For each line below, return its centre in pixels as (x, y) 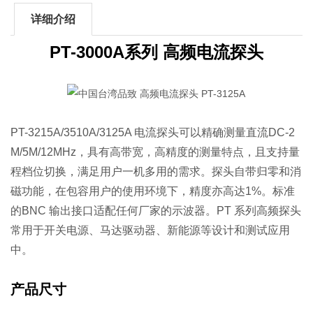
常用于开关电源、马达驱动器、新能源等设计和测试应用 (151, 230)
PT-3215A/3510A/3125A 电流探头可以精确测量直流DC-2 (153, 132)
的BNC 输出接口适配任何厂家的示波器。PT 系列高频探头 (156, 210)
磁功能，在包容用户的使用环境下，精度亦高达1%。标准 (153, 191)
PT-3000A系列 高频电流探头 (156, 52)
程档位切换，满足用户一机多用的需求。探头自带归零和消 (156, 171)
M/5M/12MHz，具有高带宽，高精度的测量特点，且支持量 (155, 152)
